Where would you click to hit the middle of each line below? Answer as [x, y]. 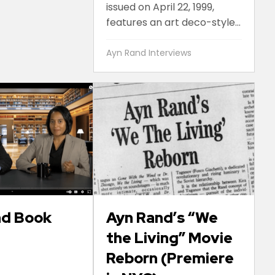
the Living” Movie [169, 238]
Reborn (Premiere [170, 258]
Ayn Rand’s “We [162, 218]
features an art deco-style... [173, 22]
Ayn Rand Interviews [149, 52]
